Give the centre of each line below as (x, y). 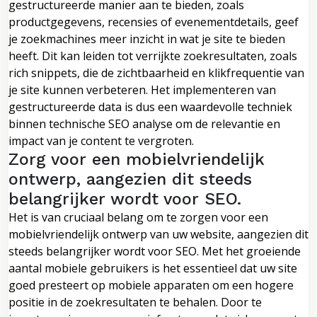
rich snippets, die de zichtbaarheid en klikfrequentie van (156, 73)
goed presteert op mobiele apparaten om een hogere (151, 285)
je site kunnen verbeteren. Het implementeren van (142, 90)
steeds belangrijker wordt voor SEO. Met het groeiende (155, 251)
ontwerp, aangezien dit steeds (130, 179)
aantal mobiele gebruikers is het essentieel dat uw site (153, 268)
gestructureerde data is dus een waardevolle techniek (150, 106)
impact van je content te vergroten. (101, 140)
